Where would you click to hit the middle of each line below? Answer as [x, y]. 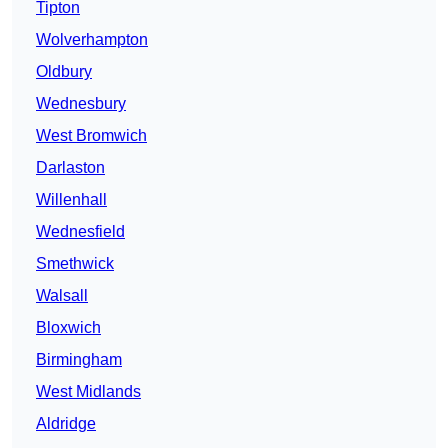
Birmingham [79, 360]
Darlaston [70, 168]
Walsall [62, 296]
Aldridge [66, 424]
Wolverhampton [92, 40]
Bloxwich [68, 328]
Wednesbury [81, 104]
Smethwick [75, 264]
